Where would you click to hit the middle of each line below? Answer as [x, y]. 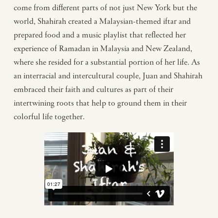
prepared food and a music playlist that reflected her [100, 35]
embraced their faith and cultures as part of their [93, 90]
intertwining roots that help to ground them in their [100, 103]
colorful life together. [50, 117]
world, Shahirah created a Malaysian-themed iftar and [102, 22]
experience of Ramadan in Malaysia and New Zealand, [103, 49]
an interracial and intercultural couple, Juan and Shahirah [108, 76]
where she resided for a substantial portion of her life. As [107, 63]
